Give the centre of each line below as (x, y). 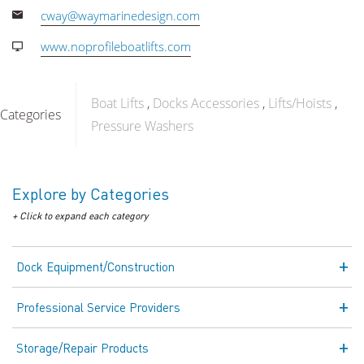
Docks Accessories (206, 103)
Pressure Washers (142, 126)
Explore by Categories (91, 193)
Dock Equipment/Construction (95, 266)
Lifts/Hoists (300, 103)
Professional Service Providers (98, 307)
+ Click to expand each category (80, 216)
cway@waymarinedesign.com (120, 15)
